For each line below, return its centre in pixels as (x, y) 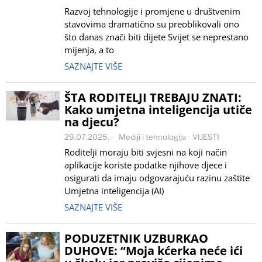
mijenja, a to (89, 50)
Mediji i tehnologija (152, 137)
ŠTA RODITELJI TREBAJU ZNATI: (153, 97)
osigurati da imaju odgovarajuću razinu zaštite (157, 178)
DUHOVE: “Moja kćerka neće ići (154, 251)
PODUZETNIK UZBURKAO (136, 238)
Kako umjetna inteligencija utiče (158, 110)
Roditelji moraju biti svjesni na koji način (146, 152)
